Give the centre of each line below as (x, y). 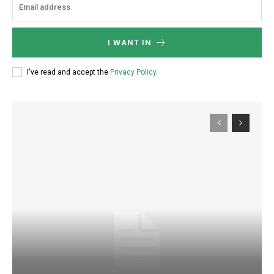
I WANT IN (129, 43)
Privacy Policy (133, 72)
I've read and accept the (68, 72)
